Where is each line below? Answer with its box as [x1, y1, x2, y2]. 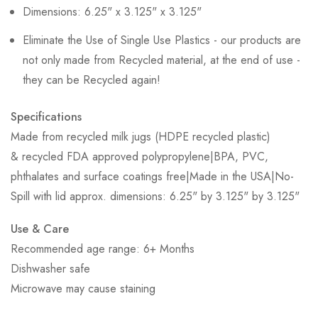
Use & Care [11, 221, 69, 238]
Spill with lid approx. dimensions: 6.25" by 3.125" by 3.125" [11, 188, 300, 205]
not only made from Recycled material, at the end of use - [23, 52, 300, 69]
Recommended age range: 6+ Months [11, 241, 194, 258]
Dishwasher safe [11, 261, 90, 278]
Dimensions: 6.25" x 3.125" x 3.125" [23, 4, 202, 21]
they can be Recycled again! [23, 72, 168, 89]
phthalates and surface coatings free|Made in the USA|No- [11, 168, 294, 185]
